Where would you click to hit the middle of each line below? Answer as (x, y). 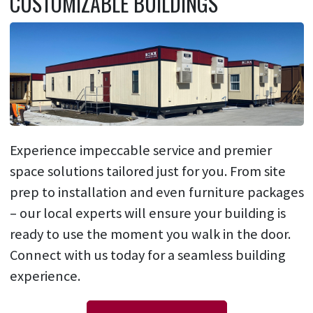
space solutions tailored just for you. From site (147, 171)
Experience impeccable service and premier (140, 150)
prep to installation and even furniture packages (156, 192)
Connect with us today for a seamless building (147, 255)
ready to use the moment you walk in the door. (150, 234)
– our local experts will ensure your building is (147, 213)
